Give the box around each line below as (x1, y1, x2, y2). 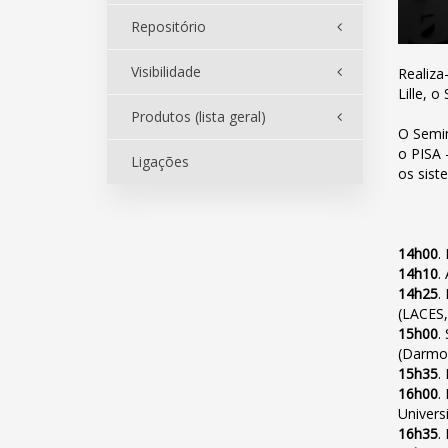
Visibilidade (131, 62, 201, 81)
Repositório (131, 17, 206, 36)
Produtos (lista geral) (131, 107, 266, 126)
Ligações (131, 152, 189, 171)
